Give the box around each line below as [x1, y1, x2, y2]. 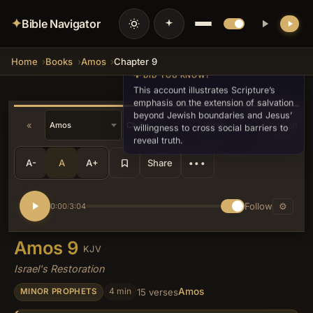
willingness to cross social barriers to [133, 124, 288, 135]
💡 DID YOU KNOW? [133, 71, 210, 81]
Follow [245, 200, 272, 212]
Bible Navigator [22, 16, 101, 31]
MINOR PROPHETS [20, 286, 97, 297]
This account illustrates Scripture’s [133, 86, 275, 97]
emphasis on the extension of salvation [133, 99, 293, 110]
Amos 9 [14, 236, 83, 259]
